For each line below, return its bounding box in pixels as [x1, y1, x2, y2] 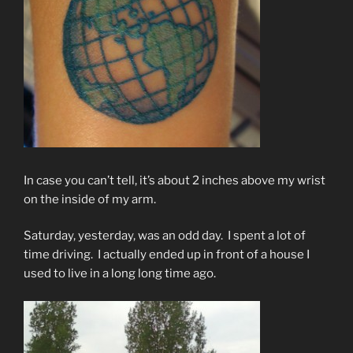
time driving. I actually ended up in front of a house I [24, 247, 310, 262]
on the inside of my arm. [24, 191, 156, 206]
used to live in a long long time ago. [24, 266, 216, 281]
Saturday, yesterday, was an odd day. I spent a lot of [24, 229, 306, 243]
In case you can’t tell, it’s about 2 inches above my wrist [24, 173, 325, 188]
